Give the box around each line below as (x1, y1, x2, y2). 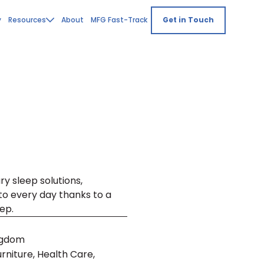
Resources (8, 15, 47, 25)
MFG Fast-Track (91, 15, 148, 25)
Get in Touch (163, 15, 214, 25)
